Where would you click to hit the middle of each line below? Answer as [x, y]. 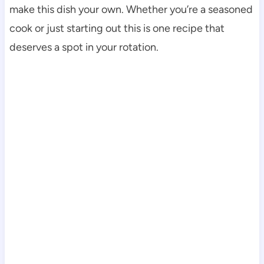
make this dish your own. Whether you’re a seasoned [131, 10]
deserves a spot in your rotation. [84, 47]
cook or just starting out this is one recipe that [117, 29]
